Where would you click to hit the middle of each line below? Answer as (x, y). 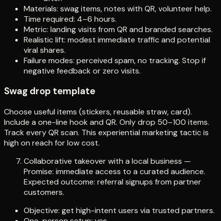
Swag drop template (50, 91)
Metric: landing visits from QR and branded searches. (118, 29)
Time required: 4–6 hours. (70, 19)
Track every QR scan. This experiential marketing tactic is (106, 133)
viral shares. (45, 50)
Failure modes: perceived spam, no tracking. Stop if (115, 60)
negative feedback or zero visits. (82, 71)
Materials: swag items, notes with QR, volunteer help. (118, 8)
